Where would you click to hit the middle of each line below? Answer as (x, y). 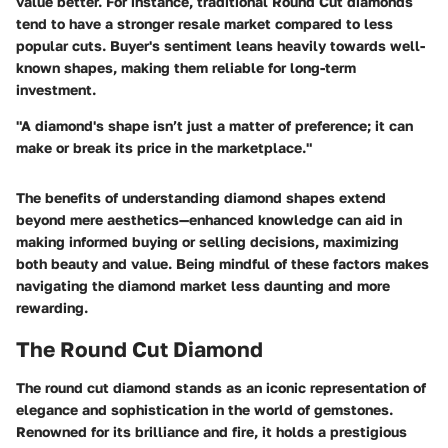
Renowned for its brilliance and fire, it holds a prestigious (211, 431)
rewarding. (52, 308)
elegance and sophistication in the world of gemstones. (204, 409)
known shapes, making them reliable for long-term (186, 68)
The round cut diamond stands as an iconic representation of (221, 387)
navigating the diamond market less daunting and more (203, 286)
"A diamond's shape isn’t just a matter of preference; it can (214, 126)
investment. (56, 90)
